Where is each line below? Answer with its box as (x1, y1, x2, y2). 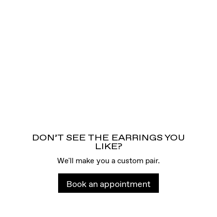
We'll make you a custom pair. (57, 155, 160, 166)
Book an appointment (66, 177, 151, 190)
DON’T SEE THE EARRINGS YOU (32, 132, 185, 144)
